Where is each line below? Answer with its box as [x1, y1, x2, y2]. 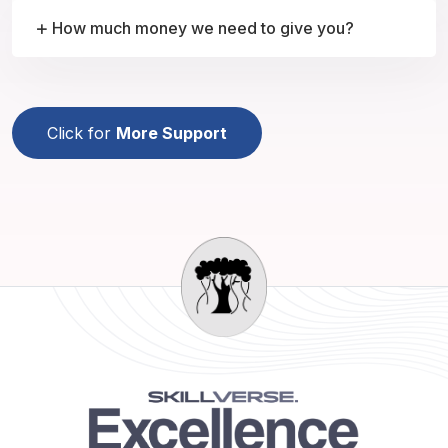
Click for [47, 123, 116, 144]
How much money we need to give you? [52, 18, 354, 39]
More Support [116, 123, 227, 144]
